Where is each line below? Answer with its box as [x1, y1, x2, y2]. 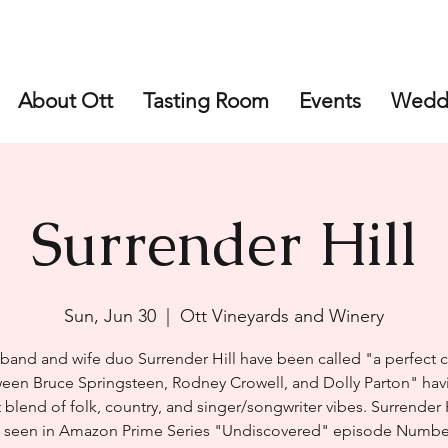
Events [298, 88, 361, 113]
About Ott [17, 88, 113, 113]
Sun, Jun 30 [64, 305, 156, 327]
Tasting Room [142, 88, 269, 113]
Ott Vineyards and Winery [180, 305, 384, 327]
